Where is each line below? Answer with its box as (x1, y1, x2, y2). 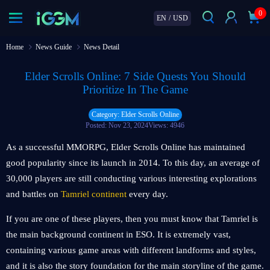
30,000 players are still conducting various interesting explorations (6, 174, 257, 183)
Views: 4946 (148, 121, 184, 130)
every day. (127, 189, 168, 199)
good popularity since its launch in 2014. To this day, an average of (6, 158, 260, 168)
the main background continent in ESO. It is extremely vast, (6, 230, 231, 239)
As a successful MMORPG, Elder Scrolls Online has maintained (6, 142, 245, 152)
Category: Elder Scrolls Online (91, 110, 179, 119)
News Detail (84, 43, 119, 51)
